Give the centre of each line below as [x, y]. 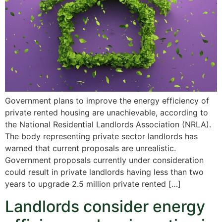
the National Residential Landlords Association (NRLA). [108, 125]
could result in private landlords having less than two [104, 172]
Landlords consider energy [105, 206]
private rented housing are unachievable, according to [107, 113]
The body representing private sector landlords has [101, 137]
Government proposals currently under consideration [104, 160]
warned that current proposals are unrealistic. [90, 148]
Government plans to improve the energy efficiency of [107, 101]
